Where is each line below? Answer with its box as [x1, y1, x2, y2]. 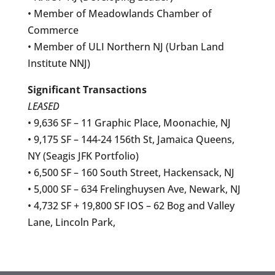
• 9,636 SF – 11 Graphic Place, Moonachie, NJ [27, 115, 231, 130]
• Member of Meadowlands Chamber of [27, 6, 212, 20]
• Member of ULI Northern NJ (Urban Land [27, 39, 224, 53]
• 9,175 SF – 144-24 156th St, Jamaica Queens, [27, 132, 234, 146]
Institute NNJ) [27, 56, 90, 70]
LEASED [27, 99, 60, 113]
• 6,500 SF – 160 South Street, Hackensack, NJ [27, 165, 234, 179]
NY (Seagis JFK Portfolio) [27, 149, 139, 163]
